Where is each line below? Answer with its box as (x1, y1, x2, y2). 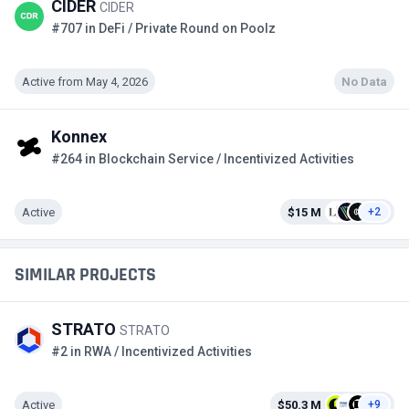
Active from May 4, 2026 (22, 74, 148, 89)
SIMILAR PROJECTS (15, 263, 156, 287)
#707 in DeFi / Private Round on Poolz (51, 21, 276, 36)
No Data (341, 74, 387, 89)
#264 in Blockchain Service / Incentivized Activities (51, 152, 354, 166)
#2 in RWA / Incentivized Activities (51, 344, 252, 359)
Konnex (51, 127, 107, 146)
